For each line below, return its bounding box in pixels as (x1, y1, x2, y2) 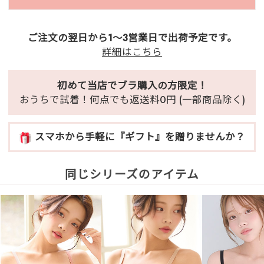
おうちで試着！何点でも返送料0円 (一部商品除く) (19, 93, 245, 107)
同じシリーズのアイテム (65, 166, 199, 183)
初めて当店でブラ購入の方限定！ (57, 78, 207, 93)
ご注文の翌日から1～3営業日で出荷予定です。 (27, 31, 237, 45)
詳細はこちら (102, 45, 162, 60)
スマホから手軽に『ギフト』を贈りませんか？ (34, 130, 245, 144)
